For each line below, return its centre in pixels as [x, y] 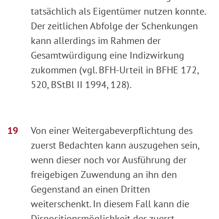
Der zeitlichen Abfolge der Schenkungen [114, 26]
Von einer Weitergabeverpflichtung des [112, 130]
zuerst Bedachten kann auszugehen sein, [115, 145]
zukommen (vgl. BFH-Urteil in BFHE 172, [115, 70]
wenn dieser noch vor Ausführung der [109, 160]
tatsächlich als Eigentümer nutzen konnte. [118, 11]
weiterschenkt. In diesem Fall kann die [110, 204]
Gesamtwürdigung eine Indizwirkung [108, 55]
